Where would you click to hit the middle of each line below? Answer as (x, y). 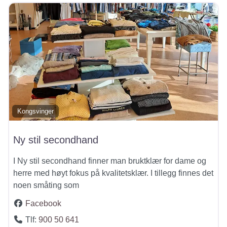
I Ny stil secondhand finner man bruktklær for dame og (110, 161)
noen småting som (46, 185)
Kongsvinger (36, 111)
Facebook (43, 203)
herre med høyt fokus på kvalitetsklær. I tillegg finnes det (113, 173)
